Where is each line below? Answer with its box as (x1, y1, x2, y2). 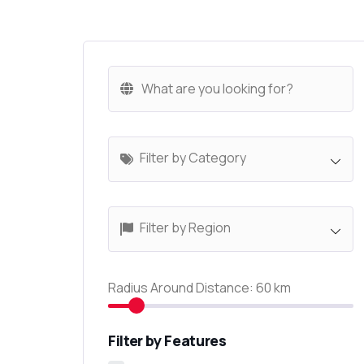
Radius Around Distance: (108, 279, 253, 297)
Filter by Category (140, 149, 246, 167)
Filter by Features (108, 331, 227, 350)
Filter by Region (140, 219, 231, 236)
